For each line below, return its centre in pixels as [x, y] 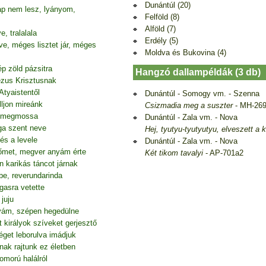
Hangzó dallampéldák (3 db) [198, 72]
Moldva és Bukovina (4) [186, 52]
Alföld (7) [160, 28]
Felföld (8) [162, 17]
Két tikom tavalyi [174, 153]
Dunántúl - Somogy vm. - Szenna [202, 93]
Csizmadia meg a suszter [189, 105]
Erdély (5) [161, 40]
